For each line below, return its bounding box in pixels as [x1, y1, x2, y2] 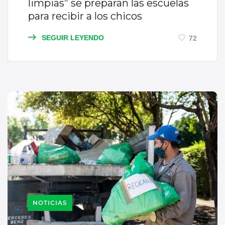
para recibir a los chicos [28, 10, 142, 22]
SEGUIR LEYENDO [40, 33, 104, 42]
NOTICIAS [33, 199, 67, 207]
